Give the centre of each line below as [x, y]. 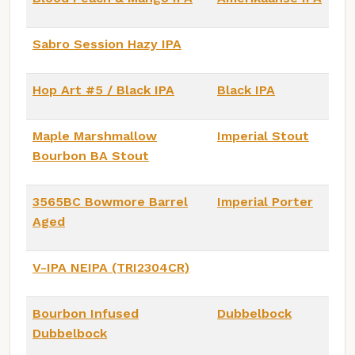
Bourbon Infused [86, 313]
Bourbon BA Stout [91, 155]
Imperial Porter [265, 201]
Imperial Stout [263, 136]
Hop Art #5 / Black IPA [103, 90]
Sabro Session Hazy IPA [107, 44]
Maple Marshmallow [95, 136]
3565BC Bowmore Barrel [110, 201]
